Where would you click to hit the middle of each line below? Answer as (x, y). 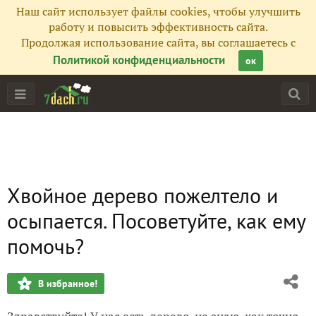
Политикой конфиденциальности (139, 60)
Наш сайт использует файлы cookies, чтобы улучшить (158, 11)
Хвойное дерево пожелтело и (142, 195)
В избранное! (68, 284)
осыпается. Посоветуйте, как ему (157, 220)
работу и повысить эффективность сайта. (158, 27)
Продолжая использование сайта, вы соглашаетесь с (158, 42)
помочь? (45, 246)
